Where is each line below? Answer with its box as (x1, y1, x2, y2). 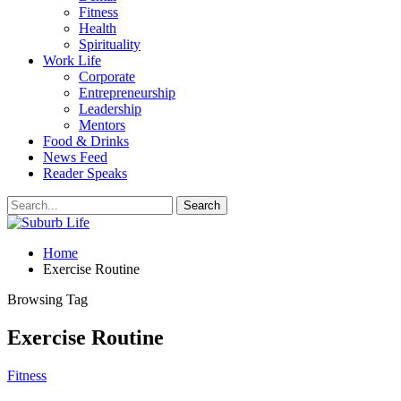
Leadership (79, 101, 141, 116)
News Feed (43, 149, 107, 165)
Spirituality (79, 37, 141, 52)
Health (79, 21, 116, 36)
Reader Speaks (43, 166, 127, 181)
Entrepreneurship (79, 85, 175, 100)
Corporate (79, 69, 135, 84)
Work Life (43, 53, 101, 68)
